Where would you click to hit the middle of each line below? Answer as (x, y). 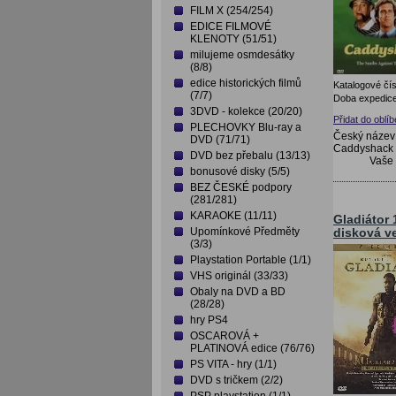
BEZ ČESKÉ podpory (241, 187)
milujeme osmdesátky (242, 55)
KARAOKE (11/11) (233, 216)
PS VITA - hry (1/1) (233, 364)
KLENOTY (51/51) (233, 39)
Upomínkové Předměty (245, 232)
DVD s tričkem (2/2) (236, 380)
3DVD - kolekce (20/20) (246, 111)
